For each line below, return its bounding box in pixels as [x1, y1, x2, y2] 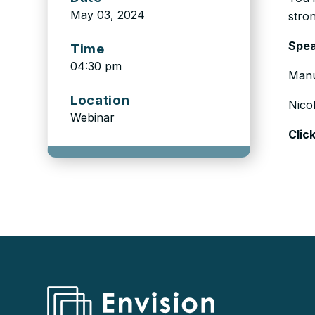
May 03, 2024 [70, 8, 146, 22]
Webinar [70, 110, 115, 124]
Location [70, 92, 130, 108]
